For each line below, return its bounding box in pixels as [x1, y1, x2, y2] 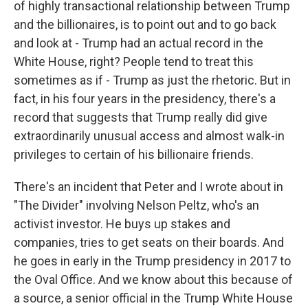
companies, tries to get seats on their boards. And [14, 235, 284, 250]
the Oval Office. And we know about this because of [14, 272, 293, 287]
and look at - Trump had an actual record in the [14, 36, 263, 50]
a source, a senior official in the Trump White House [14, 291, 293, 305]
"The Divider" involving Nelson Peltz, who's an [14, 198, 259, 212]
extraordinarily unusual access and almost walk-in [14, 129, 285, 143]
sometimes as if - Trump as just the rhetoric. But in [14, 73, 291, 87]
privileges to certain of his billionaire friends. [14, 147, 254, 162]
